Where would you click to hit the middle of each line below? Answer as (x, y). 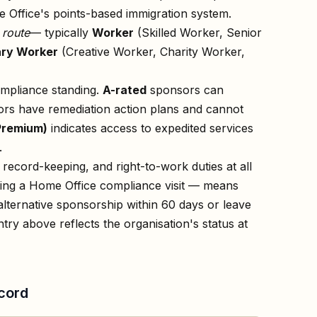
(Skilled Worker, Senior (198, 32)
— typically (61, 32)
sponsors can (185, 90)
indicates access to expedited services (150, 128)
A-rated (125, 90)
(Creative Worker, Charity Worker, (151, 51)
